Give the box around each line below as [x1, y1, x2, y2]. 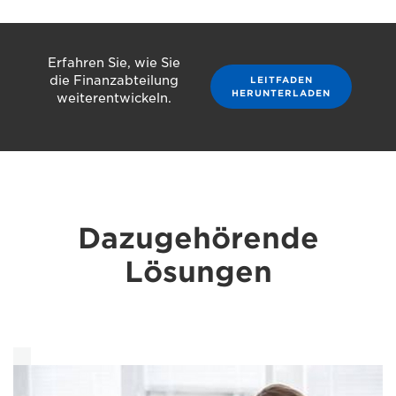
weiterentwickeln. [57, 90, 171, 105]
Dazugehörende [77, 220, 319, 255]
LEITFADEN [249, 74, 313, 86]
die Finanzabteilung [49, 72, 179, 88]
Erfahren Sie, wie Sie [48, 55, 180, 70]
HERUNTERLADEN [232, 88, 331, 99]
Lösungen [124, 254, 272, 289]
